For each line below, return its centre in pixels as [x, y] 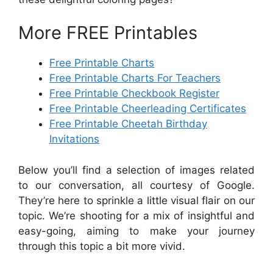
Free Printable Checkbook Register [134, 93]
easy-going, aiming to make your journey [136, 231]
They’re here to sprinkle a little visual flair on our [136, 200]
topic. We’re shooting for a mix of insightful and [136, 215]
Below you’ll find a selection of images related [136, 170]
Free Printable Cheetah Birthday [128, 124]
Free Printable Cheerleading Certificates [148, 108]
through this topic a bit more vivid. [102, 246]
